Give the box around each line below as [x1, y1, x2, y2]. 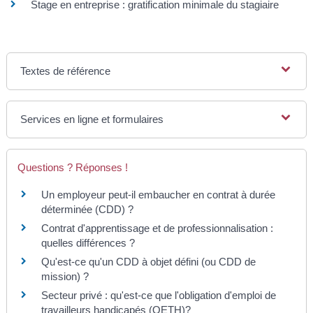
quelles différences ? [41, 237, 135, 249]
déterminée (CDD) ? [41, 203, 133, 216]
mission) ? [41, 270, 89, 283]
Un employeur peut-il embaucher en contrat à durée [41, 189, 275, 201]
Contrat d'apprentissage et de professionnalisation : [41, 222, 273, 235]
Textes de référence [20, 65, 111, 78]
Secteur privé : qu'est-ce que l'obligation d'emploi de [41, 289, 276, 302]
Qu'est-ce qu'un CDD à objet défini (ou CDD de [41, 256, 256, 268]
